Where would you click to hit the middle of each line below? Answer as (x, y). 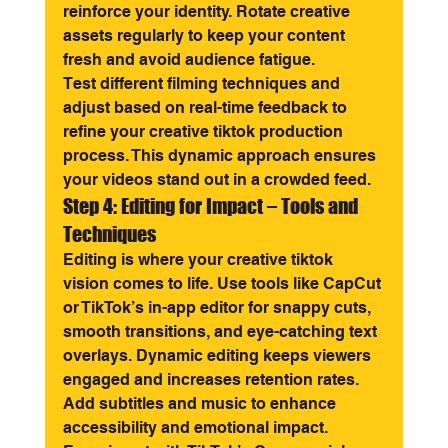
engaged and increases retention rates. (210, 379)
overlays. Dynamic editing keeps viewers (218, 355)
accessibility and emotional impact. (197, 427)
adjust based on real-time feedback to (206, 107)
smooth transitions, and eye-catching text (221, 331)
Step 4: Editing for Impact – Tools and (212, 206)
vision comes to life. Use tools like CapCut (223, 283)
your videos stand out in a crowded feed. (216, 179)
